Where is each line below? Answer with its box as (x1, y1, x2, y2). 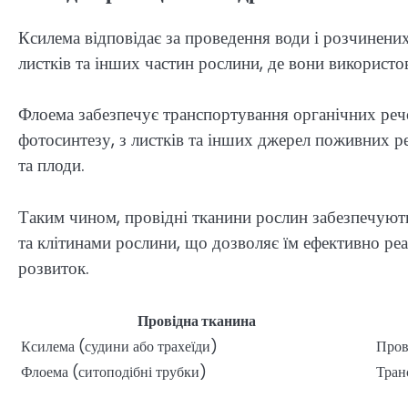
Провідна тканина (138, 310, 256, 331)
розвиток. (18, 256, 89, 281)
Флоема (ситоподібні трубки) (21, 361, 207, 382)
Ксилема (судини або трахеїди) (21, 335, 218, 357)
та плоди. (18, 153, 85, 178)
